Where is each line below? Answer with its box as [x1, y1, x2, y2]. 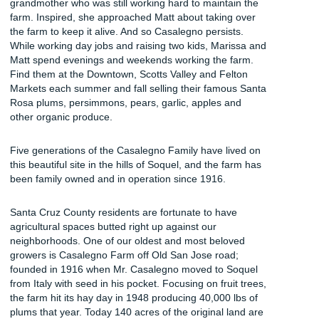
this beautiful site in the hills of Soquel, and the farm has [10, 158, 261, 170]
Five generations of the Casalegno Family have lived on [10, 144, 261, 156]
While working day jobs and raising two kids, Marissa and [10, 39, 266, 51]
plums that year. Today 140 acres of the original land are [10, 305, 263, 318]
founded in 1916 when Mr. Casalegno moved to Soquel [10, 263, 258, 275]
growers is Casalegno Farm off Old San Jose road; [10, 249, 239, 261]
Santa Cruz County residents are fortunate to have [10, 206, 237, 218]
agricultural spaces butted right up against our [10, 220, 216, 232]
